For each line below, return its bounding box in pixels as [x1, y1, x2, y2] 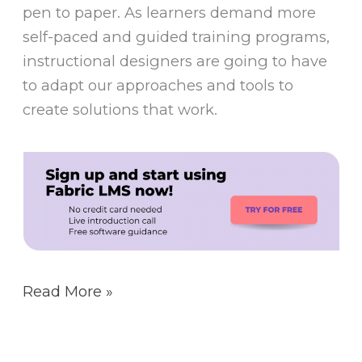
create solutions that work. [23, 100, 218, 120]
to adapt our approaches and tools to [23, 76, 294, 95]
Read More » [23, 282, 114, 301]
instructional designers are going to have [23, 52, 328, 71]
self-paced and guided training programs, [23, 27, 330, 47]
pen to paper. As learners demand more [23, 3, 317, 23]
